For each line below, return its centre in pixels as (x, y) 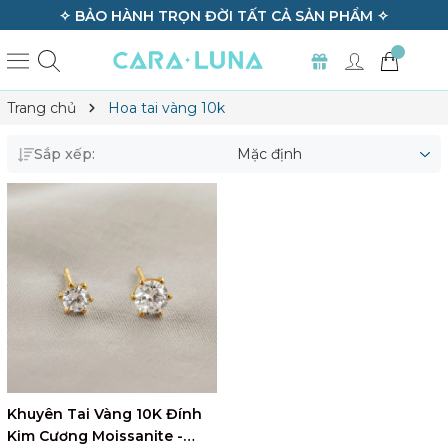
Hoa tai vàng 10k (166, 108)
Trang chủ (41, 108)
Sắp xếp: (64, 154)
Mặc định (269, 154)
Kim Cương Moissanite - (95, 436)
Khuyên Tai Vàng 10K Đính (104, 414)
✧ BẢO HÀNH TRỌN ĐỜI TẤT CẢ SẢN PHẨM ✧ (224, 16)
